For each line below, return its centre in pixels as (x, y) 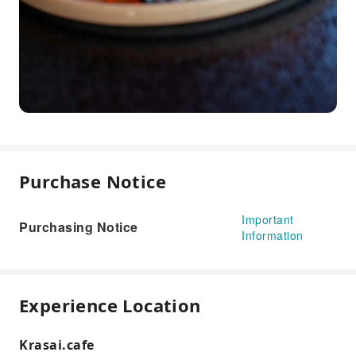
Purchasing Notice (79, 226)
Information (273, 235)
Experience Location (110, 305)
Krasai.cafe (57, 344)
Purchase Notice (93, 181)
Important (268, 219)
